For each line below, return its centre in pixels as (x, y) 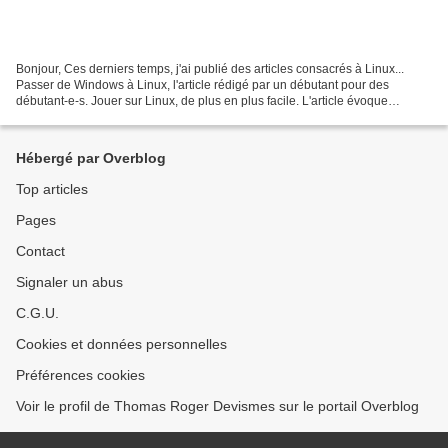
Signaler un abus (69, 282)
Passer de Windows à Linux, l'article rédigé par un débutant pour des (202, 84)
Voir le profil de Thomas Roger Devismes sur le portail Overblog (217, 406)
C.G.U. (37, 313)
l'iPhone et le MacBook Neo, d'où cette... (124, 116)
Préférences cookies (80, 375)
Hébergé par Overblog (91, 158)
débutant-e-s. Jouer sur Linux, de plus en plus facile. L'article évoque (202, 100)
